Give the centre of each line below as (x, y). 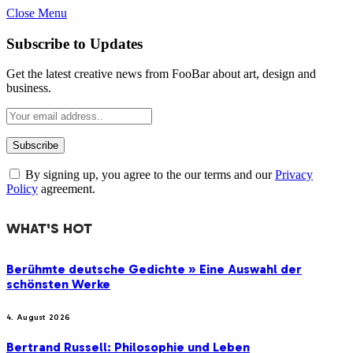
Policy (22, 189)
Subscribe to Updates (74, 43)
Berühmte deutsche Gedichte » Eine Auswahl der (154, 269)
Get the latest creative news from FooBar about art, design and (161, 74)
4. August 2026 (39, 317)
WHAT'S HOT (49, 229)
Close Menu (37, 13)
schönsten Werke (58, 284)
